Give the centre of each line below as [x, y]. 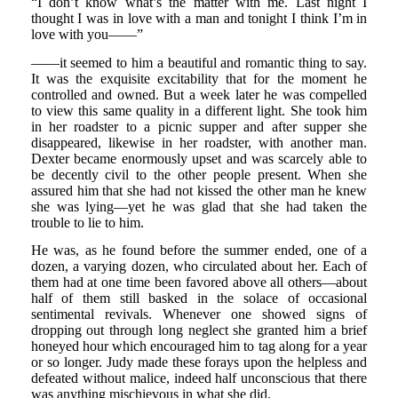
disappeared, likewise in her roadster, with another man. [199, 142]
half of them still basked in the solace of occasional [199, 298]
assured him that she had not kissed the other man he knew [199, 190]
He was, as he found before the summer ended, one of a [199, 251]
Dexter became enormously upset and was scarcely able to [199, 158]
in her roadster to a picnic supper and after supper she [199, 126]
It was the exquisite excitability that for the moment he [199, 78]
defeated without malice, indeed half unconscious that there [199, 378]
